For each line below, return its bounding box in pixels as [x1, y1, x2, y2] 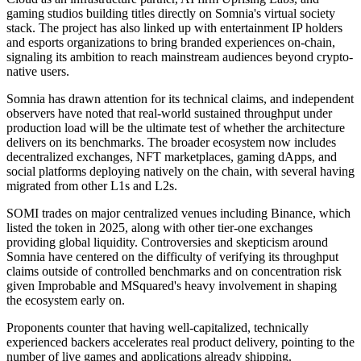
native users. [6, 64, 69, 78]
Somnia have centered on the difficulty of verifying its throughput [6, 249, 338, 263]
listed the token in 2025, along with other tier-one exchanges [6, 220, 313, 234]
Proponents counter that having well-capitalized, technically [6, 320, 309, 334]
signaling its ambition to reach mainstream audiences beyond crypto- [6, 49, 353, 64]
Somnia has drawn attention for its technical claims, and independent [6, 91, 354, 106]
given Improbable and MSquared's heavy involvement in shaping [6, 278, 337, 293]
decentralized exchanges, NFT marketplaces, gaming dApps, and [6, 149, 337, 164]
